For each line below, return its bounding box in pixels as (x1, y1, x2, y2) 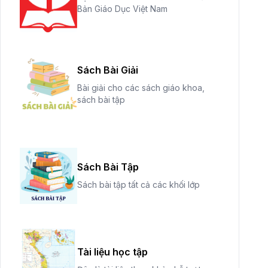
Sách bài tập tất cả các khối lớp (77, 179, 200, 190)
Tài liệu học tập (77, 246, 148, 258)
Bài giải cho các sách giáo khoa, (77, 83, 205, 93)
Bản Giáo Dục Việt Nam (77, 4, 167, 14)
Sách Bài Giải (77, 64, 138, 76)
